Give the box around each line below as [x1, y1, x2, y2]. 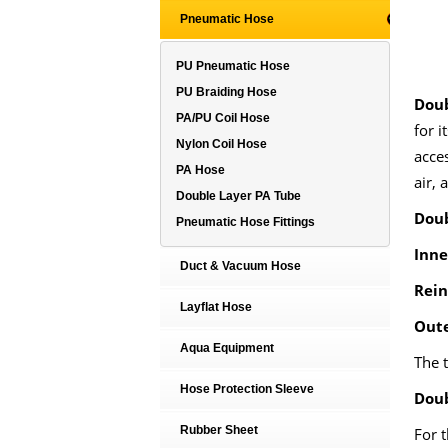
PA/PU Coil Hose [175, 111, 270, 125]
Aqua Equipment [179, 341, 274, 355]
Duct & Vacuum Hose [179, 259, 301, 273]
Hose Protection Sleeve [179, 382, 314, 396]
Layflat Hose [179, 300, 252, 314]
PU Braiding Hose [175, 85, 277, 99]
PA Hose [175, 163, 225, 177]
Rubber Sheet [179, 423, 258, 437]
